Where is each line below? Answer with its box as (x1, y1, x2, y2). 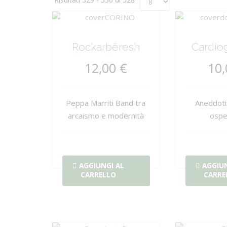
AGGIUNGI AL (79, 161, 124, 170)
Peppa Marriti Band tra (66, 98, 146, 108)
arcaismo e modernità (67, 110, 144, 121)
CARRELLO (81, 170, 116, 179)
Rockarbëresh (71, 41, 140, 53)
